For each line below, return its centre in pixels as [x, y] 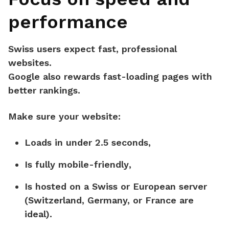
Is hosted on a [58, 187]
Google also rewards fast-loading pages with [110, 77]
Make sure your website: [64, 117]
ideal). [38, 214]
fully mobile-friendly [82, 165]
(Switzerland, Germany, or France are [109, 200]
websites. [30, 63]
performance [68, 22]
